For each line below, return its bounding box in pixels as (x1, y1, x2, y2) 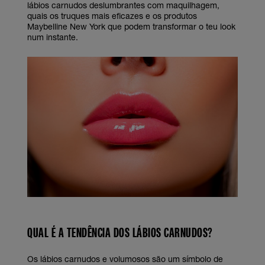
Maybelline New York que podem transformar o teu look (27, 21, 235, 31)
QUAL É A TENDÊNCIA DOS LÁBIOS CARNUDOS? (27, 224, 213, 241)
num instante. (27, 32, 78, 42)
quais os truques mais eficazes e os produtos (27, 11, 197, 21)
